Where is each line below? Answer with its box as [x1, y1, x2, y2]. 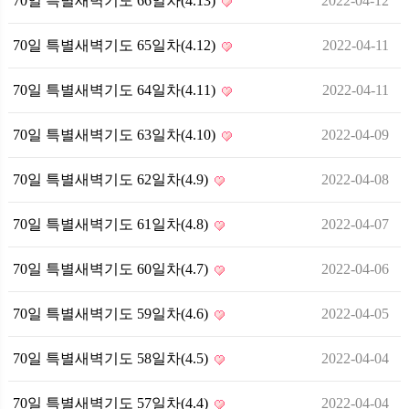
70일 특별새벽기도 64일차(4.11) [13, 82, 219, 98]
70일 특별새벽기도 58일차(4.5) [13, 351, 212, 366]
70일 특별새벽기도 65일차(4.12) [13, 37, 219, 53]
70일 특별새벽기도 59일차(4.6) [13, 306, 212, 321]
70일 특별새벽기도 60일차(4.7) [13, 261, 212, 277]
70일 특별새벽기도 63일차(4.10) [13, 127, 219, 142]
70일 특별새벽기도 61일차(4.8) [13, 216, 212, 232]
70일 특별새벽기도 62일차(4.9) [13, 172, 212, 187]
